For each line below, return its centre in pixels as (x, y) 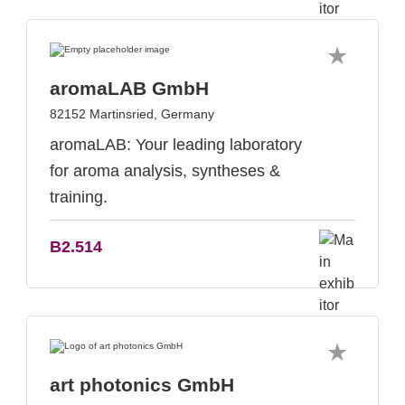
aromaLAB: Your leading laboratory (176, 145)
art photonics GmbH (142, 385)
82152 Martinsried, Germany (132, 114)
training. (79, 197)
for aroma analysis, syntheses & (165, 171)
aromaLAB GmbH (129, 88)
